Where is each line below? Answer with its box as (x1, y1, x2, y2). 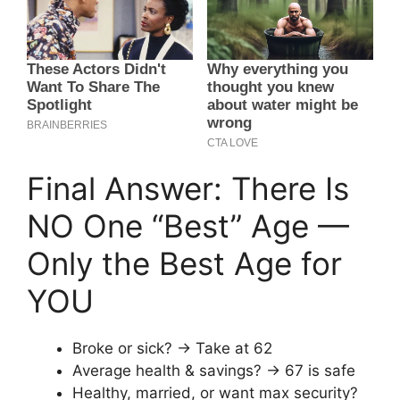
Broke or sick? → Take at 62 (72, 339, 272, 358)
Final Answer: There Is (27, 170, 349, 208)
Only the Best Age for (27, 245, 342, 283)
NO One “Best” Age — (27, 207, 349, 246)
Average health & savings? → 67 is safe (72, 362, 355, 380)
